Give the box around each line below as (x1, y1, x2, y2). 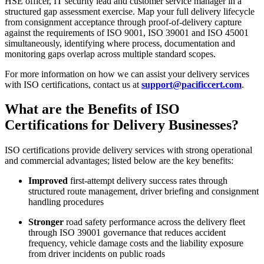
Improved (28, 176, 70, 186)
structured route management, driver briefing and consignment (28, 186, 259, 197)
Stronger (28, 217, 66, 227)
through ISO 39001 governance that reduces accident (28, 227, 226, 238)
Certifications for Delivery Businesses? (5, 117, 239, 133)
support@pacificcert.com (141, 79, 242, 90)
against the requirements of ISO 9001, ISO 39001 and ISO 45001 (5, 27, 249, 38)
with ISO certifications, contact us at (5, 79, 141, 90)
